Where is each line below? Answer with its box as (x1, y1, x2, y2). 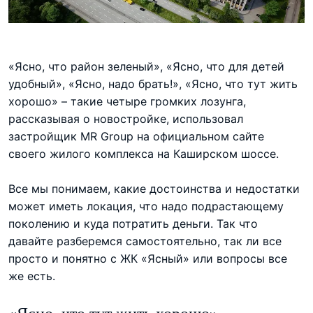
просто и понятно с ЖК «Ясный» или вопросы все (8, 251, 287, 265)
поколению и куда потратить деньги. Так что (8, 216, 258, 231)
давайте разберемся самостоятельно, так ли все (8, 233, 282, 248)
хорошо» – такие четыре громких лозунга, (8, 94, 246, 108)
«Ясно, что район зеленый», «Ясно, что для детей (8, 59, 284, 73)
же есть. (8, 268, 55, 283)
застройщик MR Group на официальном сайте (8, 129, 264, 143)
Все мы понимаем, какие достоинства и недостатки (8, 181, 300, 196)
